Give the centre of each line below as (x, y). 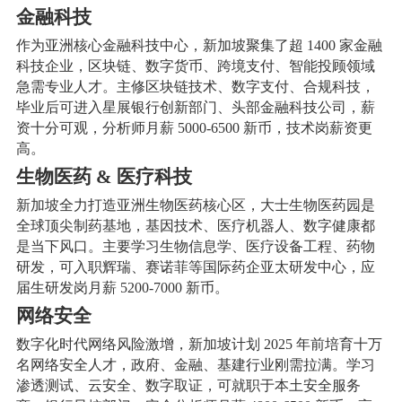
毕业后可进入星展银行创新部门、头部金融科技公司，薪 (195, 107)
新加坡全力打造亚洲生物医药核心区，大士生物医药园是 (195, 205)
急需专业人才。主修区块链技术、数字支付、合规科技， (195, 86)
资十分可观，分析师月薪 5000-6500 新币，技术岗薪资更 (194, 127)
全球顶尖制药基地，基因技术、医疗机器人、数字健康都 (195, 225)
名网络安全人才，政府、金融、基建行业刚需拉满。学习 (195, 364)
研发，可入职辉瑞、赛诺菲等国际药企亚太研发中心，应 (195, 267)
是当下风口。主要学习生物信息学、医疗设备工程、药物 (195, 246)
